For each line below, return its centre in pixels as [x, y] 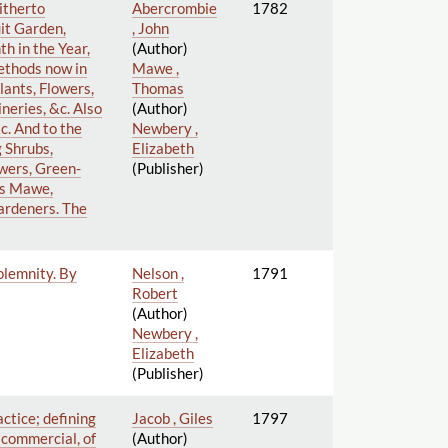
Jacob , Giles [172, 417]
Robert [154, 292]
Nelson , [157, 272]
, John [150, 27]
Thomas [157, 87]
